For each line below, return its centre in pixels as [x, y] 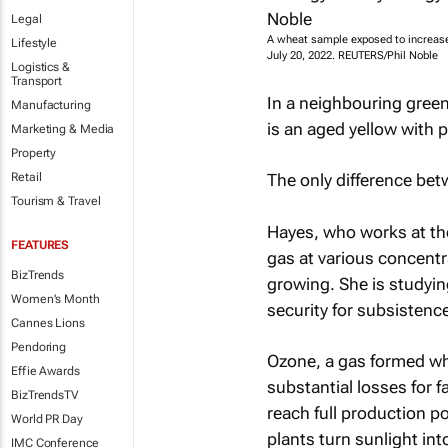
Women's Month [55, 299]
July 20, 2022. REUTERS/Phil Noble [352, 55]
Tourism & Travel [56, 201]
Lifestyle [34, 43]
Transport [37, 81]
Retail [26, 177]
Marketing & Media [63, 129]
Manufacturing [51, 105]
